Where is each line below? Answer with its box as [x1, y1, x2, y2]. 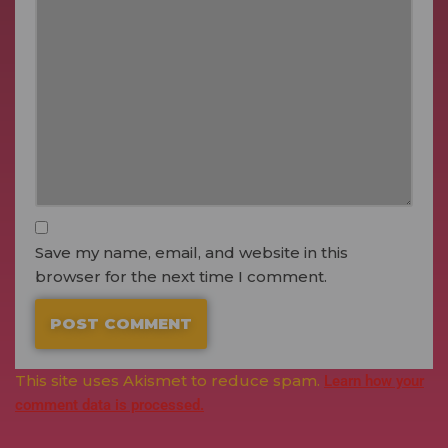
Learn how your [324, 372, 424, 390]
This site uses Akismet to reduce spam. [15, 371, 324, 390]
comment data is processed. [15, 396, 204, 414]
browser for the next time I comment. [35, 267, 327, 286]
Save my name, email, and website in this [35, 243, 348, 262]
